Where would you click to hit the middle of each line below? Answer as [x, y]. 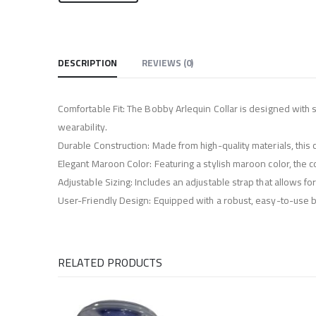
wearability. [83, 127]
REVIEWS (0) [168, 62]
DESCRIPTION [87, 62]
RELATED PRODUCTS [110, 262]
